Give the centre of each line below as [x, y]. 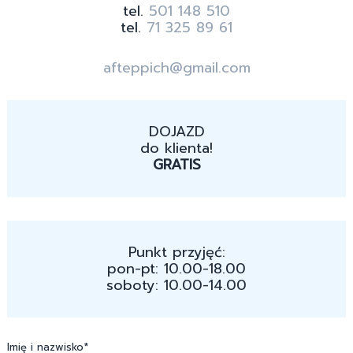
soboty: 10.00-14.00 [176, 286]
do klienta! [176, 149]
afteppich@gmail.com [176, 68]
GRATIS [176, 165]
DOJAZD [176, 132]
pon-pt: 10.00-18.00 [176, 269]
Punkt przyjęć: [176, 253]
